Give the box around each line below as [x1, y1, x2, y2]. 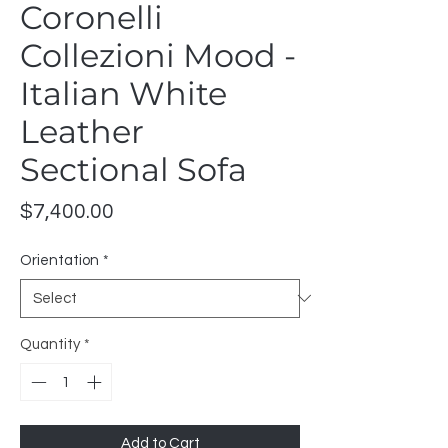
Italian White [20, 73, 227, 113]
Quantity [20, 336, 80, 352]
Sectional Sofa [20, 149, 247, 189]
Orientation [20, 252, 99, 268]
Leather [20, 111, 144, 151]
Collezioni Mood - [20, 35, 296, 75]
